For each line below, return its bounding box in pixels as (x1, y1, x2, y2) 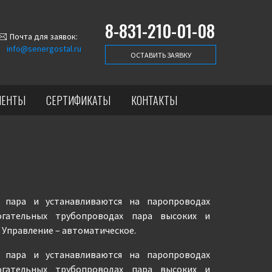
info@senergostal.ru (7, 43, 81, 54)
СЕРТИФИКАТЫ (46, 92, 110, 108)
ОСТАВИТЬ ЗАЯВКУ (130, 50, 191, 59)
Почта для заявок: (10, 31, 78, 42)
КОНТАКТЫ (131, 92, 177, 108)
